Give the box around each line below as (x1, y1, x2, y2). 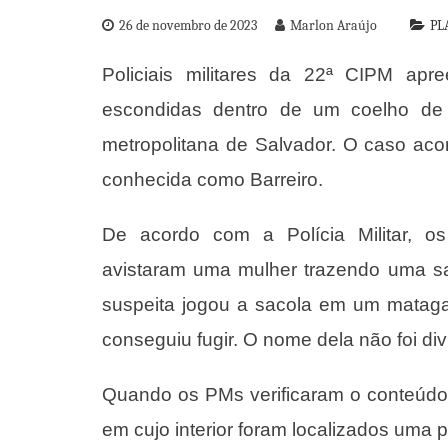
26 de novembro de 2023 (119, 17, 257, 34)
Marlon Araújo (290, 17, 377, 34)
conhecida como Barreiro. (102, 169, 323, 190)
